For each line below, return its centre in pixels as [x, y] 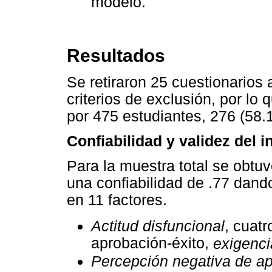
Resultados [116, 55]
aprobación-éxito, [152, 243]
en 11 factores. [117, 200]
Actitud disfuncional [158, 226]
